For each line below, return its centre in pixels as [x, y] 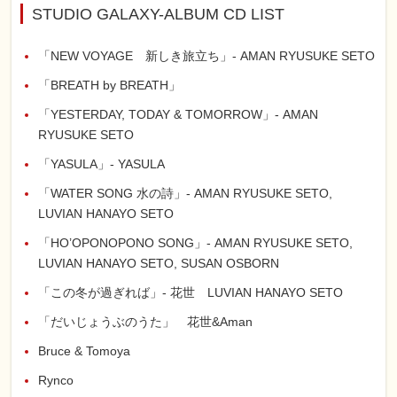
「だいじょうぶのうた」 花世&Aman [146, 321]
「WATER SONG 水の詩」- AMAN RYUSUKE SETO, [186, 193]
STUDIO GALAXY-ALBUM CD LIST [159, 14]
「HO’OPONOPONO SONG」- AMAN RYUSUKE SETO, [196, 242]
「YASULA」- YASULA [102, 163]
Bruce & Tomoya [85, 350]
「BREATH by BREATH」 [110, 85]
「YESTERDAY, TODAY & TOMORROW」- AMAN [179, 114]
